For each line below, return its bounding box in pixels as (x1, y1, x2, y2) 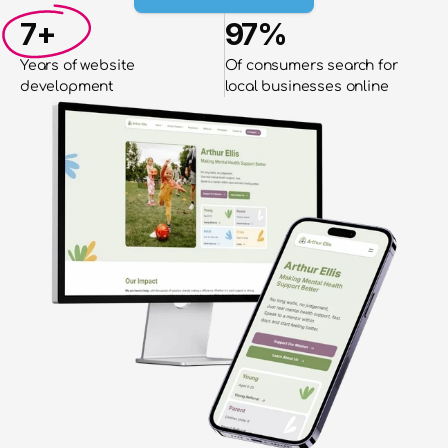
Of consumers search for (224, 58, 398, 73)
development (20, 79, 115, 94)
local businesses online (224, 79, 389, 94)
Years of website (20, 58, 136, 73)
